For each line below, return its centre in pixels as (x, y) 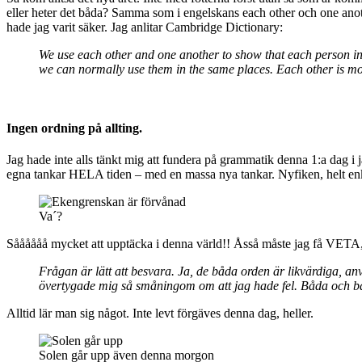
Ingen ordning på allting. (74, 128)
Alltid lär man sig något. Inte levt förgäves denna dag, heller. (160, 314)
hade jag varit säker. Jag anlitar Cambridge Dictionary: (145, 27)
